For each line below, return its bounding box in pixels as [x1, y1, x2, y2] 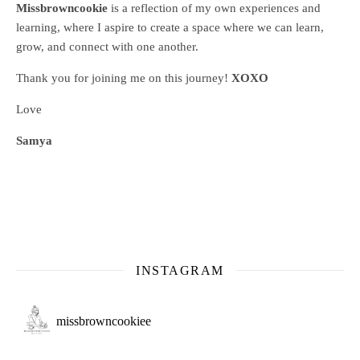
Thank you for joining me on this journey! [16, 71, 231, 84]
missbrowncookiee [56, 313, 151, 328]
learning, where [16, 20, 97, 34]
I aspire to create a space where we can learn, [97, 20, 324, 34]
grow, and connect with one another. [16, 39, 198, 53]
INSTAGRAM [136, 263, 224, 277]
